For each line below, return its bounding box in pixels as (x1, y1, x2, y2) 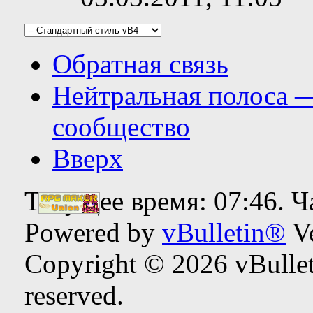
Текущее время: (24, 185, 214, 216)
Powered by (24, 217, 162, 247)
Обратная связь (52, 48, 228, 79)
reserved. (24, 279, 124, 310)
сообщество (52, 111, 190, 142)
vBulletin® (162, 217, 286, 247)
